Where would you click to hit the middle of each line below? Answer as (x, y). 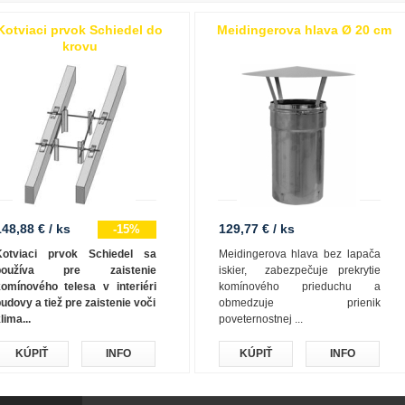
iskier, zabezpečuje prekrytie (299, 270)
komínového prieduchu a (299, 287)
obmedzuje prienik (299, 303)
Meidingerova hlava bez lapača (299, 254)
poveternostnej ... (260, 319)
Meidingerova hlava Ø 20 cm (304, 30)
